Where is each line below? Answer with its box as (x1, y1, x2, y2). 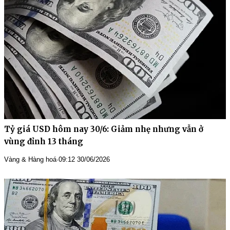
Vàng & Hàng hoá (4, 155, 56, 163)
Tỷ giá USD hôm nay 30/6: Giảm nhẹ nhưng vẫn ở (4, 124, 203, 134)
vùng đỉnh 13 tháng (4, 136, 83, 146)
